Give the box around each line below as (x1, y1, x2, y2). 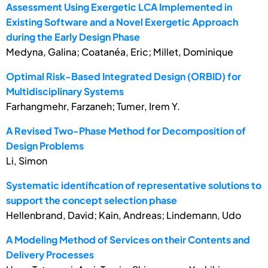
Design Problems (6, 139, 84, 152)
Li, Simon (6, 154, 47, 167)
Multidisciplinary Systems (6, 84, 124, 98)
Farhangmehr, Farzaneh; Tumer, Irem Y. (6, 99, 180, 112)
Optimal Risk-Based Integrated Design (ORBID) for (6, 69, 241, 83)
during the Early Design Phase (6, 30, 140, 43)
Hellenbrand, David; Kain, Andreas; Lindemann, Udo (6, 208, 241, 221)
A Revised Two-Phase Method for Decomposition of (6, 124, 246, 137)
